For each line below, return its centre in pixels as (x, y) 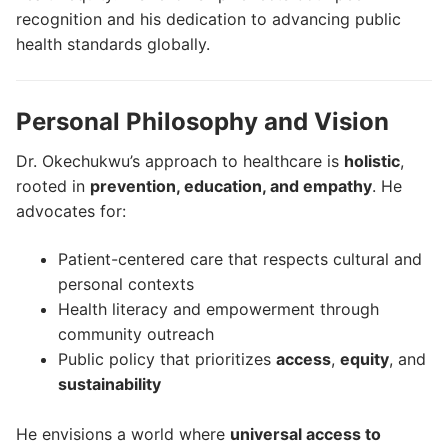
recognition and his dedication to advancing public (208, 19)
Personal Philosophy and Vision (202, 121)
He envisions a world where (123, 434)
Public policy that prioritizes (166, 358)
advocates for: (71, 210)
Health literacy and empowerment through (218, 308)
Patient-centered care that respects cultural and (239, 258)
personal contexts (125, 283)
